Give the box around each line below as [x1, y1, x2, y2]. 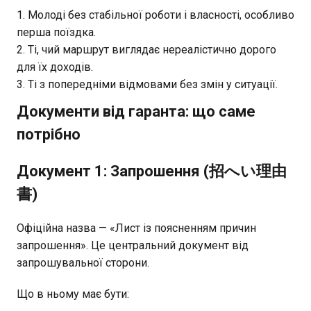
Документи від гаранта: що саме [17, 102, 255, 120]
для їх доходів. [17, 60, 93, 74]
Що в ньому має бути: [17, 287, 129, 301]
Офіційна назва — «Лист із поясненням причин [17, 221, 256, 235]
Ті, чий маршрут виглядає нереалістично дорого [28, 42, 276, 56]
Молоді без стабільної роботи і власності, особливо [28, 8, 294, 22]
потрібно [17, 125, 81, 143]
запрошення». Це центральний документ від [17, 238, 249, 252]
